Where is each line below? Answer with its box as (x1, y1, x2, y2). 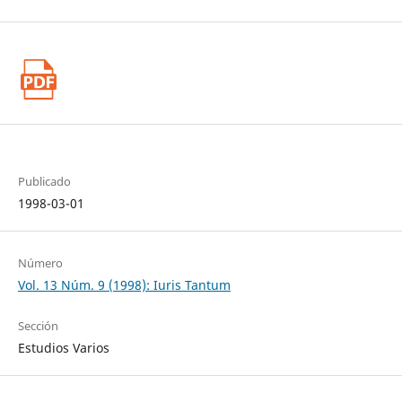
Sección (17, 317, 58, 334)
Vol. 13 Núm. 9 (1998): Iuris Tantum (17, 275, 231, 293)
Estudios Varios (17, 338, 109, 356)
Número (17, 254, 63, 271)
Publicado (17, 172, 71, 189)
